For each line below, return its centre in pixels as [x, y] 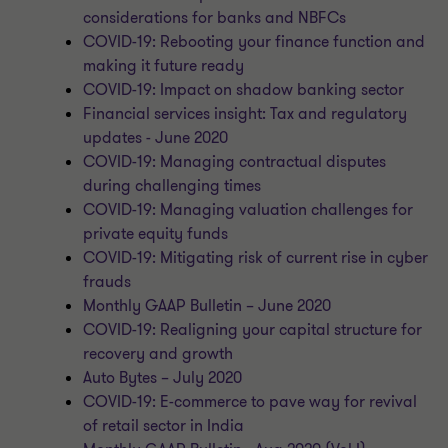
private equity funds [156, 234]
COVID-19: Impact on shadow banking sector [244, 90]
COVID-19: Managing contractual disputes [235, 162]
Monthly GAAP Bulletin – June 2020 [207, 306]
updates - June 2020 [156, 138]
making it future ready [164, 66]
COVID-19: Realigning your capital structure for [253, 330]
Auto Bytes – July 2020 [163, 378]
